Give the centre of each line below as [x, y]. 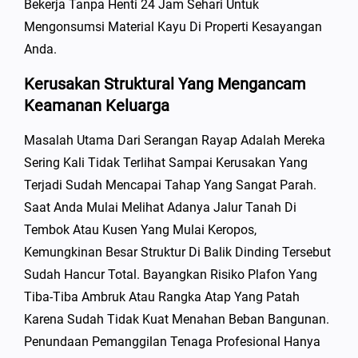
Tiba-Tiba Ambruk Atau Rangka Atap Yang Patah [162, 297]
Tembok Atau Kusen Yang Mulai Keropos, [140, 230]
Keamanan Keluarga [97, 105]
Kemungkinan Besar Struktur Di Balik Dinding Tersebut [177, 252]
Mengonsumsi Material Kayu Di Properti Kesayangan [173, 27]
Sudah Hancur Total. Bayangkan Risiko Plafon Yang [171, 274]
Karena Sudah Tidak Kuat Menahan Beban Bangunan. [177, 319]
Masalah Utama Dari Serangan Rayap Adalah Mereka [175, 140]
